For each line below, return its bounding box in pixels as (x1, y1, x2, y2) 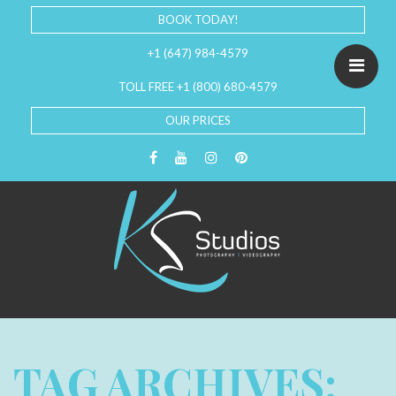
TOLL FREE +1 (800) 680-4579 (118, 80, 278, 94)
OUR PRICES (165, 113, 231, 127)
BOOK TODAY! (157, 12, 239, 27)
